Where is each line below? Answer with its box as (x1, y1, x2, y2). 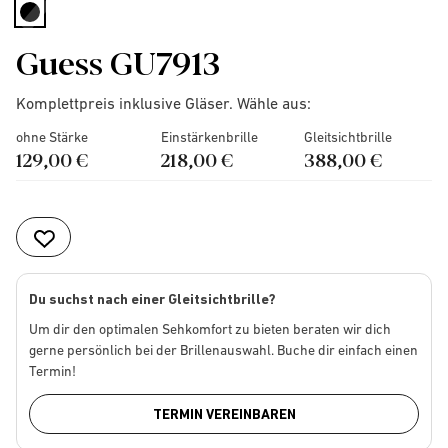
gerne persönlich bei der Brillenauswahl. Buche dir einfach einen (29, 342, 418, 358)
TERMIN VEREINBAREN (152, 406, 296, 422)
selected (32, 22, 90, 40)
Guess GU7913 (16, 38, 220, 84)
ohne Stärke (16, 129, 88, 145)
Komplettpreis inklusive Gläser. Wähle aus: (16, 94, 311, 112)
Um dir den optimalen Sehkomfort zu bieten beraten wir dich (29, 321, 391, 337)
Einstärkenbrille (160, 129, 258, 145)
